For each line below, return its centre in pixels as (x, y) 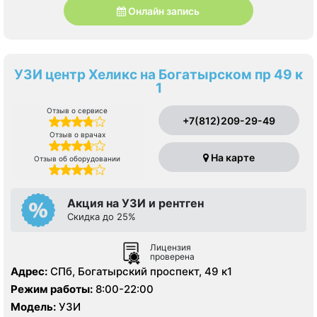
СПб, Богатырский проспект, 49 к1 (141, 272)
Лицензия (171, 248)
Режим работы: (52, 289)
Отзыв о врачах (77, 135)
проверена (172, 257)
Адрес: (29, 272)
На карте (231, 158)
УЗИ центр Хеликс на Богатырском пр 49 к (158, 75)
